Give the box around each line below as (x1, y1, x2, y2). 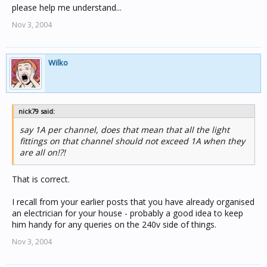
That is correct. (12, 173, 70, 185)
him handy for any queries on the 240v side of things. (12, 219, 216, 230)
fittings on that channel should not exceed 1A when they (20, 135, 245, 147)
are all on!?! (20, 147, 66, 158)
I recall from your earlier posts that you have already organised (12, 196, 254, 207)
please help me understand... (12, 2, 122, 13)
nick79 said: (18, 107, 55, 116)
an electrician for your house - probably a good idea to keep (12, 207, 243, 219)
